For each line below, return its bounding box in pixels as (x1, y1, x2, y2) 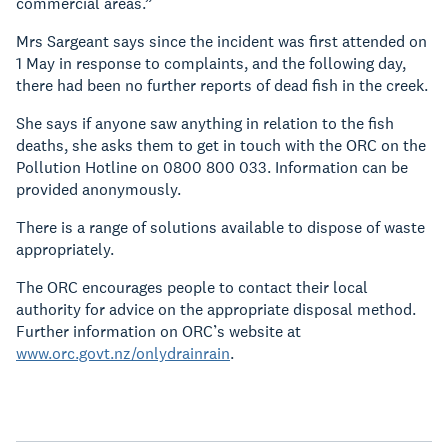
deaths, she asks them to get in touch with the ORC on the (16, 135, 426, 156)
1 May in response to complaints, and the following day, (16, 53, 406, 74)
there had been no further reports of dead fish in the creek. (16, 75, 428, 96)
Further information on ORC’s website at (16, 321, 301, 342)
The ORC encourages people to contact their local (16, 277, 368, 298)
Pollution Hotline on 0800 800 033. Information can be (16, 157, 408, 178)
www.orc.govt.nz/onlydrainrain (16, 343, 230, 364)
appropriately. (16, 239, 114, 260)
